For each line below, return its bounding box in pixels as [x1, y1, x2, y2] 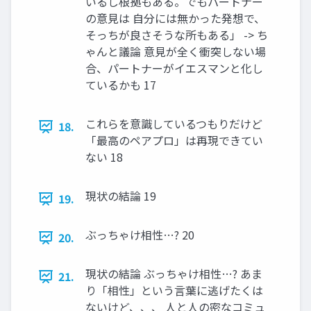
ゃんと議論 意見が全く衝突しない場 [85, 43, 266, 60]
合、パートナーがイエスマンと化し [85, 60, 263, 77]
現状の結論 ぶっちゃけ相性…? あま [85, 265, 262, 283]
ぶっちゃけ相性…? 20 [85, 226, 194, 244]
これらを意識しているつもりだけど [85, 115, 262, 133]
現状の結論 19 [85, 187, 156, 205]
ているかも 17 [85, 76, 156, 94]
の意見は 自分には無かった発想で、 [85, 10, 265, 27]
